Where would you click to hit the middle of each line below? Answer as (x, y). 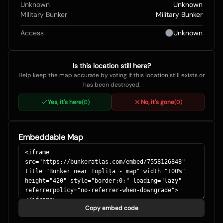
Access (32, 33)
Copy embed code (111, 208)
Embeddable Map (51, 137)
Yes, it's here (64, 102)
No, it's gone (158, 102)
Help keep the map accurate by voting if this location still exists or (111, 75)
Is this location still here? (111, 66)
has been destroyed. (111, 85)
